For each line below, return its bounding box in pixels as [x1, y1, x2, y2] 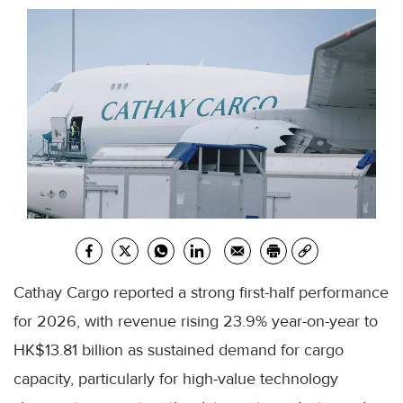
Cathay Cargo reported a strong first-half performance [13, 282, 389, 303]
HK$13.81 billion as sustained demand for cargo [13, 340, 344, 361]
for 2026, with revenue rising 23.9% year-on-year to [13, 311, 378, 332]
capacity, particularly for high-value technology [13, 369, 338, 390]
